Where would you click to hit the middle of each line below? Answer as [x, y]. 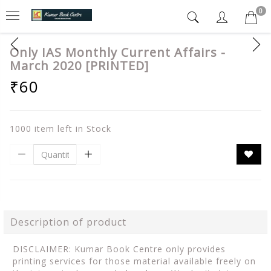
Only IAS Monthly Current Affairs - [118, 52]
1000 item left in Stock [60, 129]
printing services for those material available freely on [134, 261]
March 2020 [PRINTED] [79, 66]
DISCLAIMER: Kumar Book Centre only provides [119, 249]
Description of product [68, 222]
